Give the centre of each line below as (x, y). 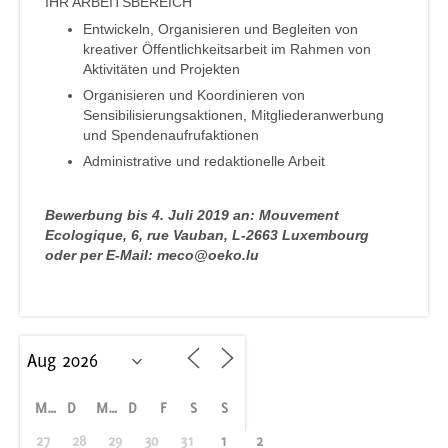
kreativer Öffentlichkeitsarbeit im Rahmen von (227, 49)
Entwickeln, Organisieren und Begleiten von (220, 29)
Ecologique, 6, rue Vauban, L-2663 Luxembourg (207, 234)
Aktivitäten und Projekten (161, 69)
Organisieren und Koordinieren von (194, 94)
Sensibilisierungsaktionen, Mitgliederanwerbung (233, 114)
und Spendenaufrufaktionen (171, 134)
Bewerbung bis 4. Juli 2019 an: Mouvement (192, 214)
